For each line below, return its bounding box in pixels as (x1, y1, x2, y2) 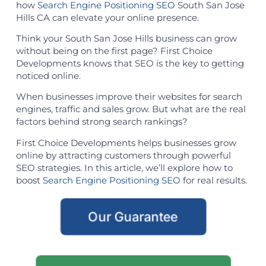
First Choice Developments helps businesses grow (15, 137, 236, 148)
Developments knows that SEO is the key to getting (15, 57, 244, 69)
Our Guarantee (88, 208, 178, 225)
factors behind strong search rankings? (15, 116, 188, 128)
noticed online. (15, 69, 81, 81)
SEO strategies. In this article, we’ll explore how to (15, 161, 233, 173)
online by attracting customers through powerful (15, 149, 231, 161)
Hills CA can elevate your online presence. (15, 11, 199, 23)
